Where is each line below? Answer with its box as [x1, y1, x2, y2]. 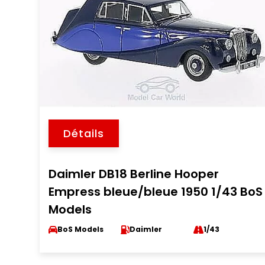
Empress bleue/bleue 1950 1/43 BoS [49, 183, 263, 200]
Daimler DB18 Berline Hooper [49, 166, 219, 182]
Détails [63, 126, 105, 141]
